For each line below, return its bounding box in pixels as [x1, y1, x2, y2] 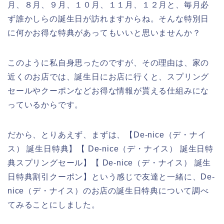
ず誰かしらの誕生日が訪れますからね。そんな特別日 [7, 14, 209, 23]
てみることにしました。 [7, 200, 100, 209]
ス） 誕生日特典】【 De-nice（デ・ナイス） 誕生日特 [7, 144, 213, 153]
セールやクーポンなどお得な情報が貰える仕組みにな [7, 86, 209, 95]
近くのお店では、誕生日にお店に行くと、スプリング [7, 72, 209, 81]
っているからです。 [7, 100, 83, 109]
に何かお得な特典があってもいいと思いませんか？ [7, 28, 201, 37]
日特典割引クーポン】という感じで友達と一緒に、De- [7, 172, 215, 181]
